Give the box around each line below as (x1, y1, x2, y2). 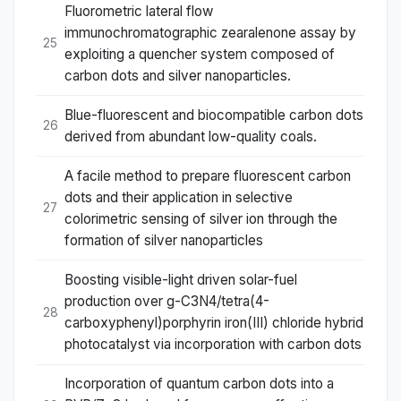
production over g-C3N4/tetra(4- (64, 293, 269, 311)
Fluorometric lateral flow (64, 2, 213, 20)
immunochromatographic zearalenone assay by (64, 23, 356, 41)
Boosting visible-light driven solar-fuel (64, 271, 297, 289)
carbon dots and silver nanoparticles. (64, 66, 291, 84)
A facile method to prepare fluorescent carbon (64, 166, 351, 184)
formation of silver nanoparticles (64, 231, 263, 249)
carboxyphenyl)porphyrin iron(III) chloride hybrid (64, 314, 363, 332)
